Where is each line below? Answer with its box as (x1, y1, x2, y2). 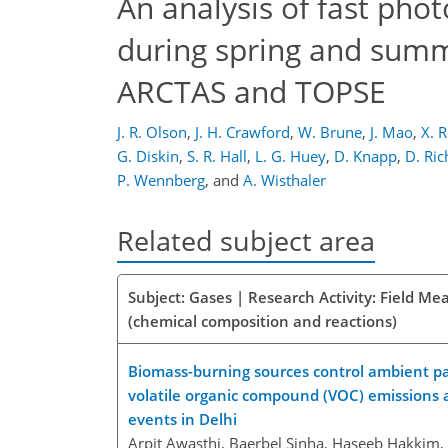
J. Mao (370, 122, 413, 142)
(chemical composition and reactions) (128, 311, 397, 332)
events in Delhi (128, 409, 237, 430)
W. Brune (298, 122, 362, 142)
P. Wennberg (117, 170, 205, 190)
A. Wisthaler (243, 170, 326, 190)
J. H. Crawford (195, 122, 290, 142)
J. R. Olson (117, 122, 187, 142)
